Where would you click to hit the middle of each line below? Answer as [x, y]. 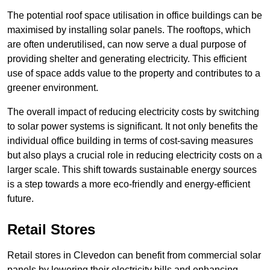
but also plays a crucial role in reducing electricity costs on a [135, 155]
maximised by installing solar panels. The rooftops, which [129, 30]
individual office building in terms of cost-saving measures [130, 141]
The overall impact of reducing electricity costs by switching [133, 112]
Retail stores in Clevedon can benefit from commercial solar [134, 256]
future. [20, 199]
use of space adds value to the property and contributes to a [134, 74]
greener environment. [53, 88]
